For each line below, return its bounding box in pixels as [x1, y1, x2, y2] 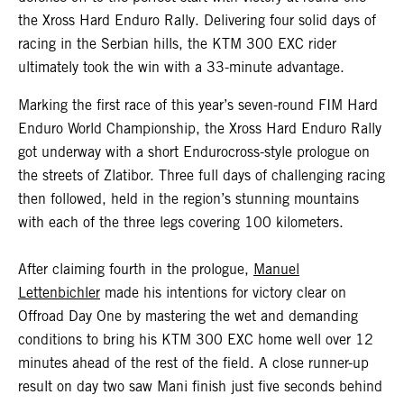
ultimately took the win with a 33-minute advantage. [18, 58, 344, 76]
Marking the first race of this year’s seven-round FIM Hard [18, 96, 378, 114]
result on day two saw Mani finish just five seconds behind [18, 377, 382, 395]
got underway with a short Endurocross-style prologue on [18, 142, 370, 161]
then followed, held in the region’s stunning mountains [18, 189, 359, 207]
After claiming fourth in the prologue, [18, 260, 253, 278]
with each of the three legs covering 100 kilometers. [18, 213, 344, 231]
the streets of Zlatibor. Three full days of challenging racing [18, 166, 385, 184]
